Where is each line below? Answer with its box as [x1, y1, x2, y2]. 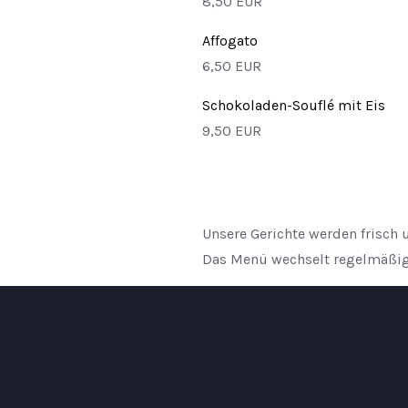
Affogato [202, 31, 258, 49]
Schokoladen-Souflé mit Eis [202, 96, 385, 114]
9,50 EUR [202, 121, 261, 139]
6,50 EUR [202, 56, 261, 75]
